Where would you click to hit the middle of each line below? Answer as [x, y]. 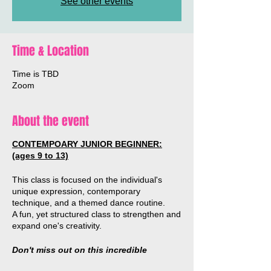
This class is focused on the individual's [87, 179]
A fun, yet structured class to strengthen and [96, 214]
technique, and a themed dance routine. [89, 202]
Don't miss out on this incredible [80, 250]
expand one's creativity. [57, 225]
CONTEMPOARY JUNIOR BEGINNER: [87, 144]
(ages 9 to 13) [40, 155]
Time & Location [51, 51]
